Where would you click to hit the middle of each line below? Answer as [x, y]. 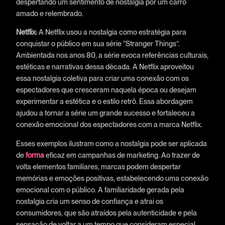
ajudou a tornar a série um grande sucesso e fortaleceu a [105, 113]
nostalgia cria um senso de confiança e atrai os [89, 201]
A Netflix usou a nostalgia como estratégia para [112, 32]
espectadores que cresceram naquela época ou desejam [106, 90]
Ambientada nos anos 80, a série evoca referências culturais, [112, 55]
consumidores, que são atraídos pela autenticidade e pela [106, 212]
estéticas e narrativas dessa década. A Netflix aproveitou [105, 67]
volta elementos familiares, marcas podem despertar [98, 166]
